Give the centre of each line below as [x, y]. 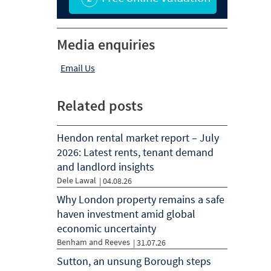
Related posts [100, 106]
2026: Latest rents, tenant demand [135, 152]
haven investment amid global [126, 214]
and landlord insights [106, 167]
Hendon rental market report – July [138, 138]
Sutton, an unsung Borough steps [134, 261]
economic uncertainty [106, 228]
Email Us [78, 68]
